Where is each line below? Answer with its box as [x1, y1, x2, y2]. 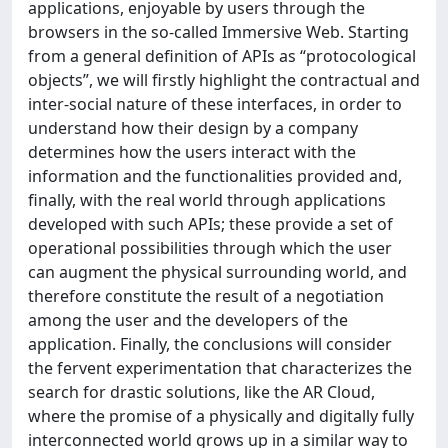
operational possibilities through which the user [28, 236, 392, 259]
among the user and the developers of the [28, 308, 348, 331]
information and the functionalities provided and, [28, 164, 402, 187]
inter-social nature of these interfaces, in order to [28, 92, 402, 115]
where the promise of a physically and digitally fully [28, 404, 414, 427]
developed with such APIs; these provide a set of [28, 212, 393, 235]
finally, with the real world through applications [28, 188, 386, 211]
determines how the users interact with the [28, 140, 356, 163]
